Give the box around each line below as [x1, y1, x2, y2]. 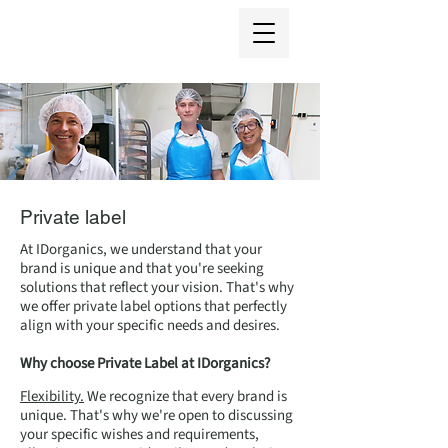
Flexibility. [20, 386, 84, 407]
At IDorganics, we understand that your [20, 239, 262, 260]
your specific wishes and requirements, [20, 424, 259, 445]
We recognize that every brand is [84, 386, 287, 407]
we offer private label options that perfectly [20, 296, 287, 317]
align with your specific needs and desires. [20, 315, 280, 336]
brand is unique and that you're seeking [20, 258, 264, 279]
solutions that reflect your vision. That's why [20, 277, 294, 298]
